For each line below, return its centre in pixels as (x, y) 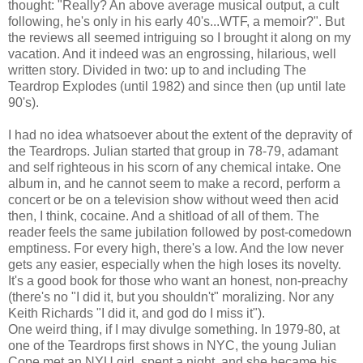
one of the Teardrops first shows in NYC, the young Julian (172, 345)
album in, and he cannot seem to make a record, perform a (174, 183)
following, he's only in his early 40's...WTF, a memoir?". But (176, 21)
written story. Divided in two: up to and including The (157, 70)
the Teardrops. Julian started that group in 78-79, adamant (173, 151)
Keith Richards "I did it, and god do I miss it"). (137, 313)
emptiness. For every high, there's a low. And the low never (176, 248)
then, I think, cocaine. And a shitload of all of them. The (164, 216)
